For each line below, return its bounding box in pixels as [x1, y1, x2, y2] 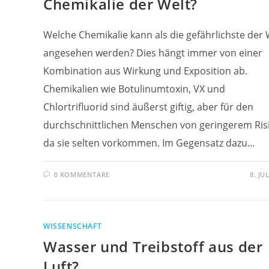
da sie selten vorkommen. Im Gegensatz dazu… [43, 136, 255, 150]
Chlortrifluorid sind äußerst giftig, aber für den [43, 100, 253, 113]
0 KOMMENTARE [53, 170, 110, 179]
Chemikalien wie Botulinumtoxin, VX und [43, 82, 225, 95]
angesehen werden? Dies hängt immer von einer [43, 46, 262, 59]
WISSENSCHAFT [43, 221, 102, 231]
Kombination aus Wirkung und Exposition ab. [43, 64, 247, 77]
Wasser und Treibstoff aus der [43, 237, 263, 256]
